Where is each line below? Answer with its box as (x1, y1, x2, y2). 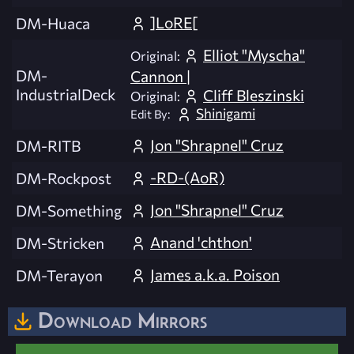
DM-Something (16, 201, 122, 220)
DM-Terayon (16, 265, 103, 285)
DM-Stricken (16, 233, 104, 253)
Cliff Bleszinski (203, 85, 304, 104)
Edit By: (130, 107, 170, 122)
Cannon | (130, 66, 190, 85)
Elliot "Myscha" (203, 45, 305, 65)
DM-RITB (16, 136, 81, 156)
